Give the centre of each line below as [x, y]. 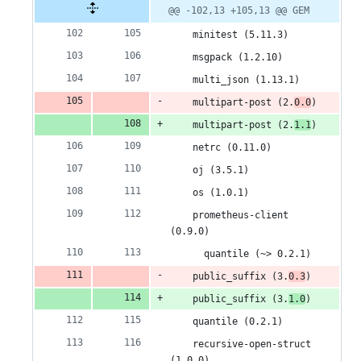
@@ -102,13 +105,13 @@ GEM [239, 11]
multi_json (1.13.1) [235, 80]
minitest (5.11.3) [229, 35]
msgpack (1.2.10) [226, 58]
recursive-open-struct [241, 344]
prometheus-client [229, 216]
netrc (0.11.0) [221, 148]
